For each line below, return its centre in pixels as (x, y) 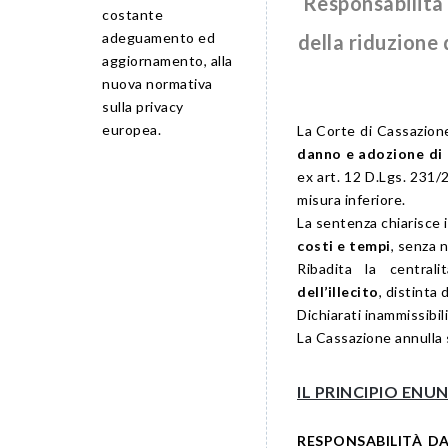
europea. (131, 130)
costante (132, 15)
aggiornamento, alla (167, 61)
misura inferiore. (351, 200)
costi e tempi (344, 246)
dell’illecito (338, 292)
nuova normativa (157, 84)
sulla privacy (143, 107)
